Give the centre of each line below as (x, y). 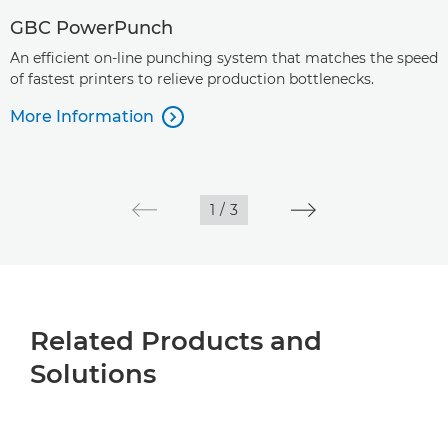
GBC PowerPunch (91, 28)
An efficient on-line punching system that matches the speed (224, 58)
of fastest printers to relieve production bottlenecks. (192, 79)
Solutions (93, 374)
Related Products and (176, 341)
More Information (82, 117)
